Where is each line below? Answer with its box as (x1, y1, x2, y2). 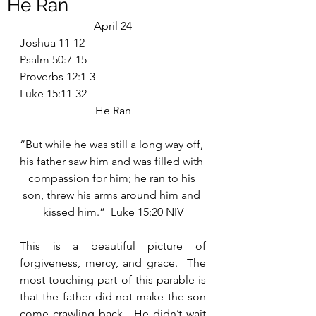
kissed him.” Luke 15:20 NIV (42, 205, 183, 219)
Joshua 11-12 (20, 36, 85, 49)
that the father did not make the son (20, 290, 206, 303)
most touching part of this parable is (20, 273, 206, 286)
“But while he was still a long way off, (20, 138, 206, 151)
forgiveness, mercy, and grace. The (20, 256, 206, 269)
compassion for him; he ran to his (28, 171, 198, 185)
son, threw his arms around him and (23, 188, 203, 202)
